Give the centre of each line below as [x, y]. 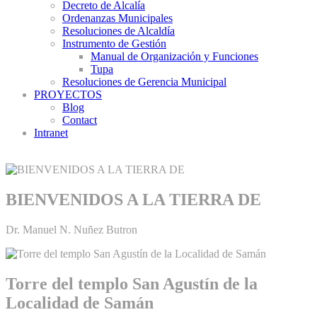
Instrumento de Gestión [114, 44]
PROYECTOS [68, 94]
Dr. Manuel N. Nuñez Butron [71, 229]
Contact [80, 120]
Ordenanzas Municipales [117, 18]
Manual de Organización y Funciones [174, 56]
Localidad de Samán [80, 302]
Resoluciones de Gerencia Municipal [144, 82]
